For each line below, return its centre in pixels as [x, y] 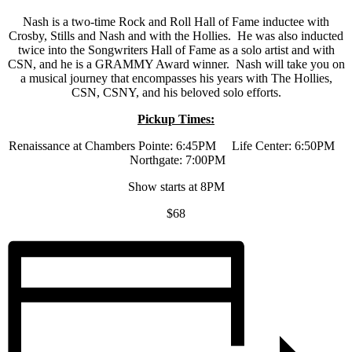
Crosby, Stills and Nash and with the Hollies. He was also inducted [176, 35]
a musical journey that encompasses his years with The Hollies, [176, 78]
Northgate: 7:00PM [176, 159]
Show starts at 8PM [176, 186]
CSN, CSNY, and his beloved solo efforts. [176, 92]
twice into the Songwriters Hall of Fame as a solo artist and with [176, 49]
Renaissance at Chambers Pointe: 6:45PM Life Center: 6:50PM [176, 145]
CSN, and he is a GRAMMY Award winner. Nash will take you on [176, 64]
